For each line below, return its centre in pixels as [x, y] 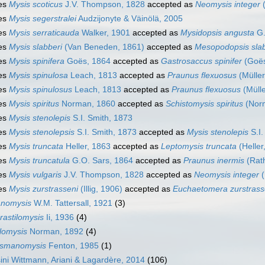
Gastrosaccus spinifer [201, 61]
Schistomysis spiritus [204, 104]
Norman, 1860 [87, 104]
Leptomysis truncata [199, 146]
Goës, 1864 [88, 61]
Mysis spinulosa [38, 75]
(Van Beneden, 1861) [103, 47]
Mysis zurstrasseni [43, 189]
